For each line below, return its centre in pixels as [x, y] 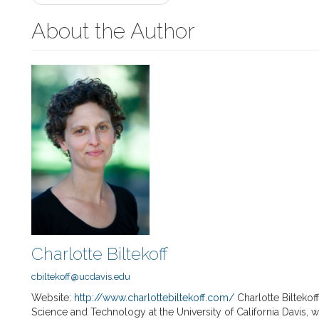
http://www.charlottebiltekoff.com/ [154, 298]
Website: [53, 298]
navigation [83, 19]
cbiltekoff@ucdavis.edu [81, 277]
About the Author [113, 31]
